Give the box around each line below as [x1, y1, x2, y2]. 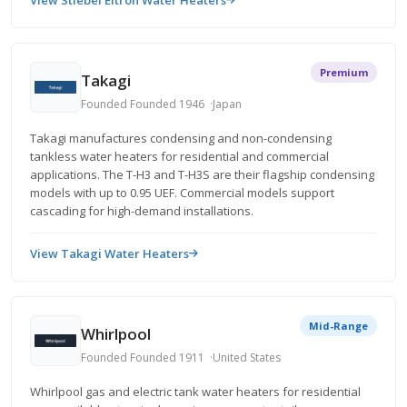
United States [213, 349, 281, 365]
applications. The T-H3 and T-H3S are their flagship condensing [30, 166, 374, 183]
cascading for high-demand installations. [30, 203, 253, 219]
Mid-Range [309, 319, 368, 333]
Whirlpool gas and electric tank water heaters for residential [30, 383, 361, 400]
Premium [320, 65, 368, 79]
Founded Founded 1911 [81, 349, 204, 365]
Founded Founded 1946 [81, 95, 204, 112]
